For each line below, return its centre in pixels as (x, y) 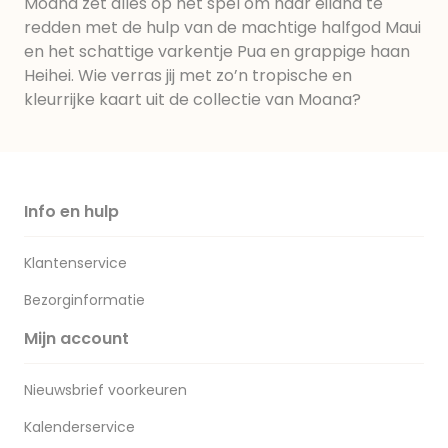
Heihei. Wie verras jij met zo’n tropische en (188, 75)
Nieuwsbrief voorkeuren (105, 390)
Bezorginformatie (84, 300)
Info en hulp (71, 211)
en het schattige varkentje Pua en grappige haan (217, 51)
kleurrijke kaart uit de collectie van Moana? (192, 99)
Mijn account (76, 338)
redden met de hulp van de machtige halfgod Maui (222, 27)
